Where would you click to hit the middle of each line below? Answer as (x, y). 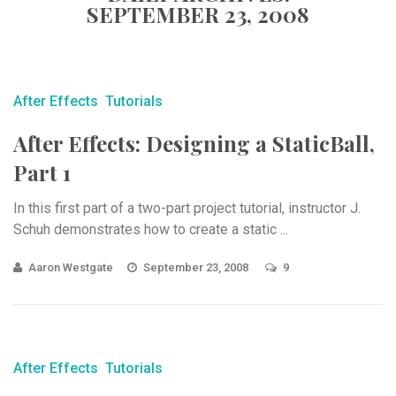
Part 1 (42, 172)
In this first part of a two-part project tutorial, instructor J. (187, 208)
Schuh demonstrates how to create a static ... (151, 229)
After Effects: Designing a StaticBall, (194, 143)
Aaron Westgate (71, 267)
